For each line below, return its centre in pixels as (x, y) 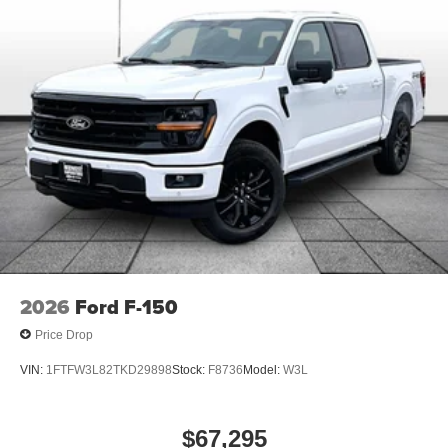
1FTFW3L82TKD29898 (109, 369)
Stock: (190, 369)
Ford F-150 (126, 307)
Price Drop (64, 334)
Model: (263, 369)
